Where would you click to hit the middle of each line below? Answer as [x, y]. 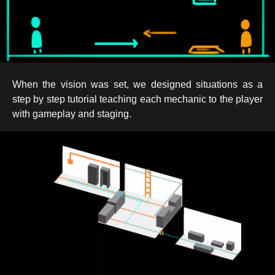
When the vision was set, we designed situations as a [137, 84]
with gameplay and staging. [72, 114]
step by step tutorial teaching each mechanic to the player [137, 99]
